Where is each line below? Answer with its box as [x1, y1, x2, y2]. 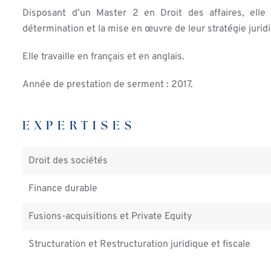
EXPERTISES [22, 120, 137, 132]
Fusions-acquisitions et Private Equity [28, 211, 192, 223]
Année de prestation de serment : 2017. [22, 79, 194, 91]
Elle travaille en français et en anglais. [22, 51, 185, 63]
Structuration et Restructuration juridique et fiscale [28, 238, 251, 250]
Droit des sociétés [28, 155, 108, 167]
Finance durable [28, 183, 98, 195]
